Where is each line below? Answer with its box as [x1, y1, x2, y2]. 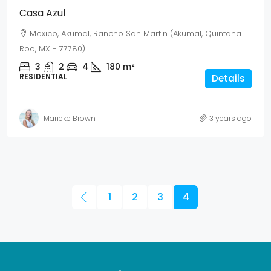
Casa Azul [19, 6, 65, 20]
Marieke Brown [44, 113, 96, 123]
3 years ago [209, 113, 252, 123]
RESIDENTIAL [19, 71, 67, 82]
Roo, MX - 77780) [19, 43, 85, 54]
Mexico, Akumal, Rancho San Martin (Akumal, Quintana [30, 28, 241, 39]
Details [212, 72, 245, 85]
